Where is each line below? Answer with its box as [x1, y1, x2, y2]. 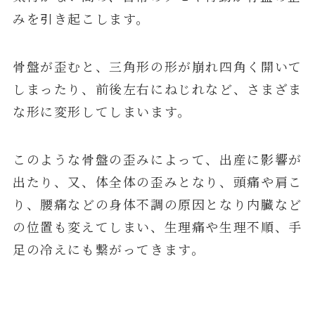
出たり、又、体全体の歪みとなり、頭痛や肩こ [12, 172, 302, 191]
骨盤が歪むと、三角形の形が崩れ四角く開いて [12, 57, 302, 76]
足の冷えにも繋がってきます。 [12, 240, 205, 259]
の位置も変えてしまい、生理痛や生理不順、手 [12, 217, 302, 236]
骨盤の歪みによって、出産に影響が [81, 150, 302, 169]
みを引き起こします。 [12, 9, 150, 28]
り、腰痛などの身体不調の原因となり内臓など [12, 195, 302, 214]
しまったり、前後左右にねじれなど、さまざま [12, 79, 302, 98]
